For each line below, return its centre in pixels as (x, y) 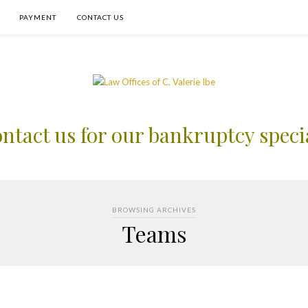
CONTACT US (100, 17)
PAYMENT (38, 17)
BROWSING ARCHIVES (154, 210)
